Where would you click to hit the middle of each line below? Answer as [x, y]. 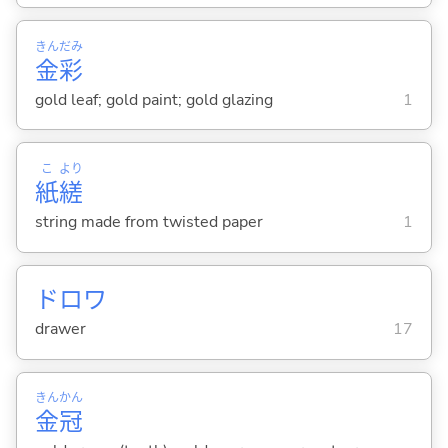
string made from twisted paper [148, 221]
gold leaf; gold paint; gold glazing [153, 99]
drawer [60, 329]
